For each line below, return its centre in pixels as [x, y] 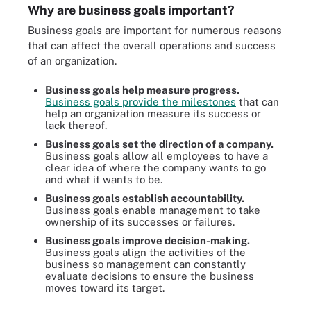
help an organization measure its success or [153, 114]
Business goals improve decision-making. [148, 241]
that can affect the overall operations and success [152, 45]
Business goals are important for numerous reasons [155, 30]
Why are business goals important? [131, 10]
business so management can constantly [145, 264]
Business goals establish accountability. [145, 198]
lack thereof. [76, 125]
